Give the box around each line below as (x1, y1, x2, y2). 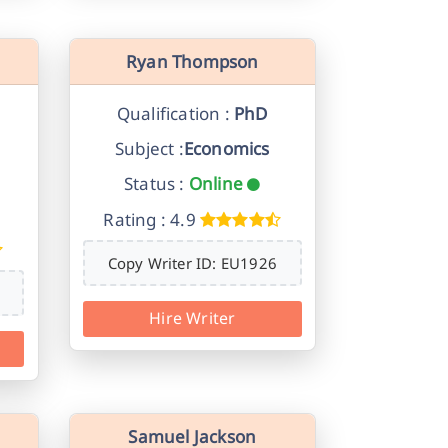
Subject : (114, 137, 184, 161)
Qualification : (116, 101, 230, 125)
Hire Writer (149, 307, 236, 330)
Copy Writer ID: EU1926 (107, 253, 277, 274)
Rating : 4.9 (103, 207, 196, 231)
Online (184, 172, 248, 196)
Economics (183, 137, 270, 161)
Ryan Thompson (125, 49, 259, 73)
